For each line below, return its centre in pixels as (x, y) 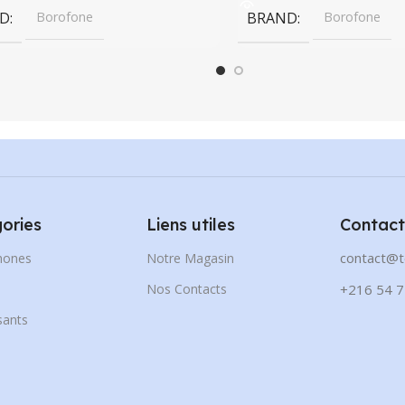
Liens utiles (191, 224)
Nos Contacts (187, 288)
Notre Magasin (190, 258)
